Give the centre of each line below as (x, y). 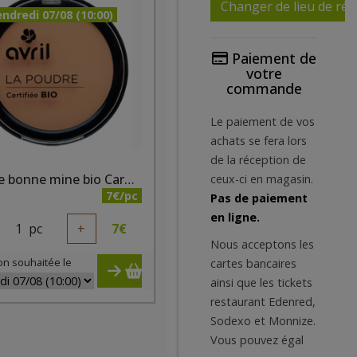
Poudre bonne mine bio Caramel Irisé (130, 179)
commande (264, 88)
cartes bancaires (253, 263)
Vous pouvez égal (257, 340)
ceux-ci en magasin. (262, 179)
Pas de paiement (259, 198)
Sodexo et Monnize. (263, 321)
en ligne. (235, 217)
